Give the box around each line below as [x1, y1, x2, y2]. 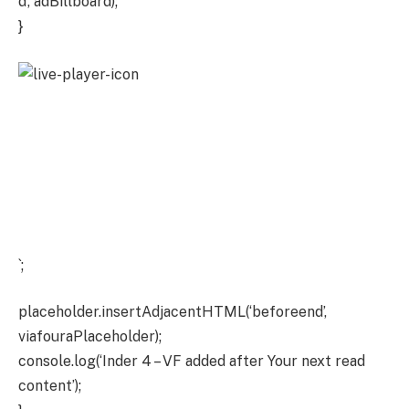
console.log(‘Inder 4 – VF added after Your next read [18, 352, 365, 371]
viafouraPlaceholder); [18, 328, 162, 346]
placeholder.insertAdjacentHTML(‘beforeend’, [18, 303, 327, 321]
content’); [18, 377, 81, 395]
